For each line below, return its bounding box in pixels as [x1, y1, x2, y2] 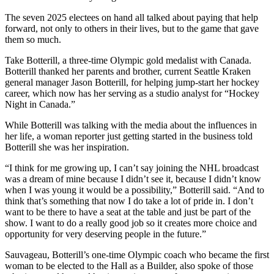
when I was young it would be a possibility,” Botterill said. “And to [5, 184, 264, 195]
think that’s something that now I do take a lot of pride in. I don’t [5, 195, 253, 206]
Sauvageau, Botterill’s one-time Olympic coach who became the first [5, 249, 269, 260]
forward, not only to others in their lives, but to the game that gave [5, 23, 259, 34]
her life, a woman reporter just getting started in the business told [5, 130, 253, 141]
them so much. [5, 34, 61, 45]
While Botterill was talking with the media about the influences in [5, 119, 257, 130]
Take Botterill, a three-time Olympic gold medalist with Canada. [5, 54, 251, 65]
